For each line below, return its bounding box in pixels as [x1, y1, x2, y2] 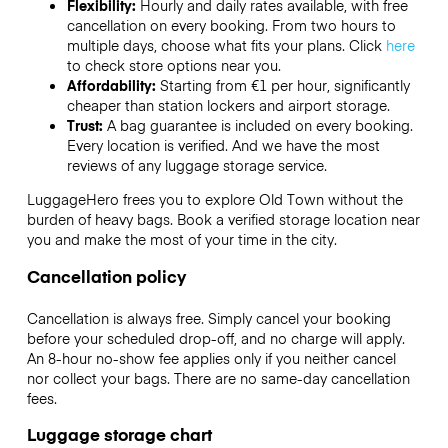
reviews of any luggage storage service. [66, 155, 327, 176]
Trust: [66, 115, 107, 136]
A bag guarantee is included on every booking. [106, 115, 413, 136]
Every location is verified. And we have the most [66, 135, 380, 156]
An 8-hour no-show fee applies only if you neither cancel [26, 347, 396, 368]
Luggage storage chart [26, 421, 212, 446]
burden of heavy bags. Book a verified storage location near [26, 209, 420, 230]
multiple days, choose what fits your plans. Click [66, 35, 386, 56]
